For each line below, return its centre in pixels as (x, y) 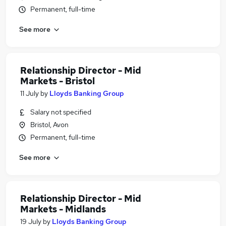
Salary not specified (61, 112)
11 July (30, 93)
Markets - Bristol (58, 81)
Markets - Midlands (63, 209)
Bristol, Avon (49, 125)
